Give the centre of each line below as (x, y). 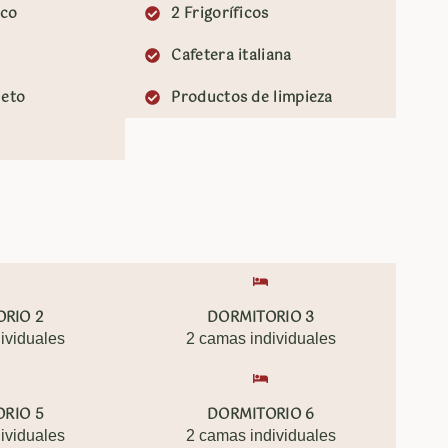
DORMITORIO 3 (260, 318)
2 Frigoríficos (220, 14)
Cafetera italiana (231, 56)
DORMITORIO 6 (260, 415)
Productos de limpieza (252, 98)
